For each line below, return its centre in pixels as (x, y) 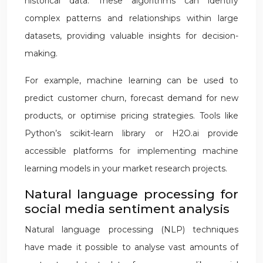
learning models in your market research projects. (126, 168)
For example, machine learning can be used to (131, 80)
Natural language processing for (131, 194)
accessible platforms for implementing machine (131, 151)
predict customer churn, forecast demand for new (131, 98)
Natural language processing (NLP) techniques (131, 230)
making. (41, 53)
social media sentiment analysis (127, 209)
